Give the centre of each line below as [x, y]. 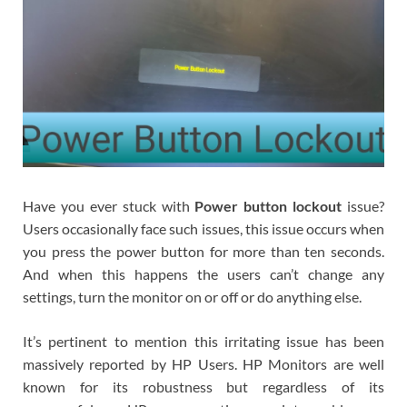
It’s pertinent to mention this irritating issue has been [203, 342]
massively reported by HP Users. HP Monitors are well [203, 364]
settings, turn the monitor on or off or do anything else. [192, 297]
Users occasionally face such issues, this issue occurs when [203, 229]
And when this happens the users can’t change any [203, 274]
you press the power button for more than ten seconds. [203, 252]
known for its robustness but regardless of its [203, 387]
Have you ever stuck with [109, 206]
